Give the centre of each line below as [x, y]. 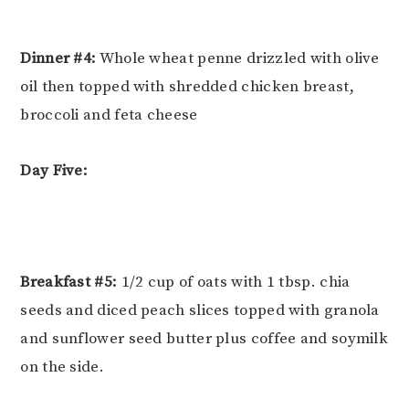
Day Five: [54, 171]
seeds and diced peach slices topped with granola [200, 311]
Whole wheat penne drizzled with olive [238, 59]
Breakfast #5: [69, 283]
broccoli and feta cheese [109, 115]
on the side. [62, 367]
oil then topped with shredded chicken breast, [187, 87]
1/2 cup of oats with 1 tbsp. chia [234, 283]
